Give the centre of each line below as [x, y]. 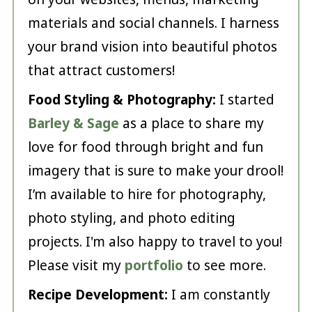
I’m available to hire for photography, [147, 195]
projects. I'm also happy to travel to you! [155, 242]
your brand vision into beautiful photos [152, 47]
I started [247, 100]
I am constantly [219, 295]
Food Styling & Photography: [123, 100]
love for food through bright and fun [145, 147]
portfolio [154, 266]
